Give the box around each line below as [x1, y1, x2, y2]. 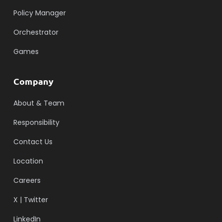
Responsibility [13, 117, 59, 127]
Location [13, 156, 43, 166]
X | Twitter [13, 194, 48, 205]
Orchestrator [13, 27, 58, 37]
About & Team [13, 98, 64, 108]
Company [13, 75, 54, 87]
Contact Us [13, 136, 53, 147]
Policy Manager [13, 7, 66, 18]
